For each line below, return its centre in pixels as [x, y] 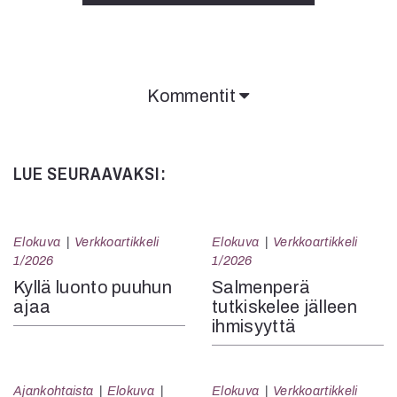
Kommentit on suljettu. [108, 125]
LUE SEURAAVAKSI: [90, 173]
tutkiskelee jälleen [285, 306]
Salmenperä [261, 287]
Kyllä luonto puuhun [93, 287]
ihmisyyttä [254, 326]
